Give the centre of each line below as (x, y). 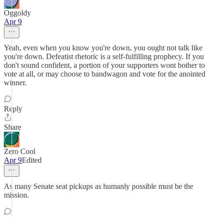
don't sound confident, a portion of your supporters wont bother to (104, 65)
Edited (32, 160)
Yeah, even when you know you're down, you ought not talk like (103, 48)
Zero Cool (20, 151)
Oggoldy (17, 13)
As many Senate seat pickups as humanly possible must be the (99, 186)
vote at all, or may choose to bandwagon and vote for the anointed (105, 74)
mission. (16, 195)
